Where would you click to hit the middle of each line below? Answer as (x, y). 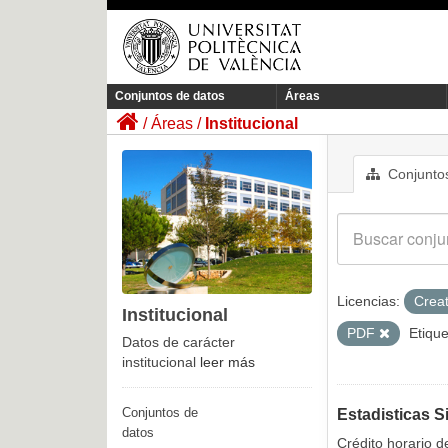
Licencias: (368, 301)
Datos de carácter (178, 342)
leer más (227, 362)
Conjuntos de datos (170, 96)
